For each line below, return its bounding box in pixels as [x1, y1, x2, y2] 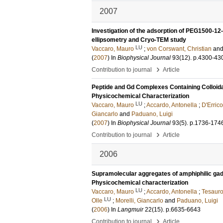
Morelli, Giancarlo [115, 197, 163, 204]
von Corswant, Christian [147, 45, 212, 52]
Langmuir [117, 206, 143, 213]
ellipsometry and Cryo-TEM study [92, 36, 186, 43]
